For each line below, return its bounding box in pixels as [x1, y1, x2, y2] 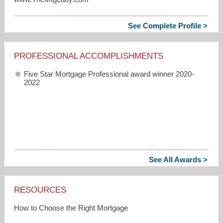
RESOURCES [14, 185, 67, 195]
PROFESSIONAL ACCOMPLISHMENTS [14, 51, 164, 61]
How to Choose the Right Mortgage [14, 203, 128, 212]
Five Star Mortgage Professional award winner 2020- [24, 69, 195, 78]
